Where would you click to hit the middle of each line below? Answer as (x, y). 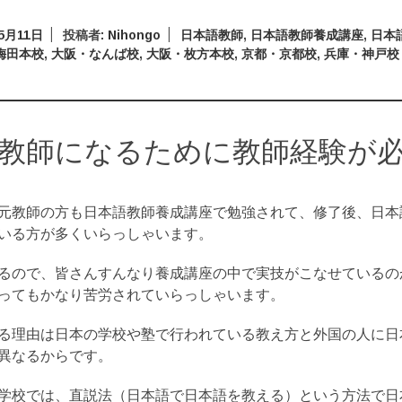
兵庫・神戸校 (362, 54)
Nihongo (135, 35)
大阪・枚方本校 (191, 54)
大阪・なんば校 (96, 54)
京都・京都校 (280, 54)
